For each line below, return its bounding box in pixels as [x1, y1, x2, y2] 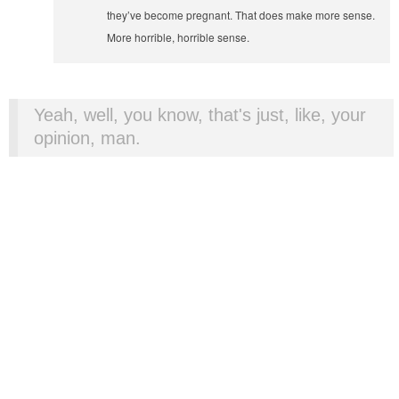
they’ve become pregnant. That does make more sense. [107, 6, 376, 22]
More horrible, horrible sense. [107, 28, 250, 45]
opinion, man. [34, 127, 141, 148]
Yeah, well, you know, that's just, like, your [34, 104, 366, 125]
